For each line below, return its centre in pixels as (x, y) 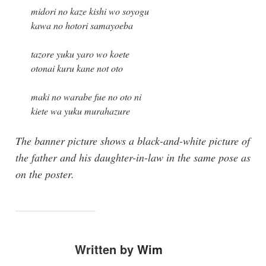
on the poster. (45, 174)
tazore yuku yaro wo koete (80, 54)
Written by (106, 249)
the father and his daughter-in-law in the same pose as (133, 158)
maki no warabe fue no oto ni (86, 97)
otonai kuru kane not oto (77, 68)
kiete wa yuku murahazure (80, 111)
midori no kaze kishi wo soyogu (90, 11)
